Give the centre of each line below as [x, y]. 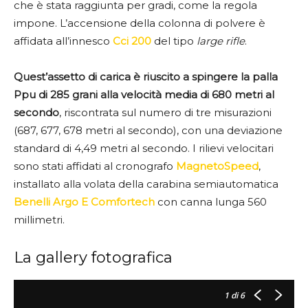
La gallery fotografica [93, 258]
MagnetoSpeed [217, 166]
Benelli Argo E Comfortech [84, 202]
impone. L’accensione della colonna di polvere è [140, 23]
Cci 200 [132, 41]
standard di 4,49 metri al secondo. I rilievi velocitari [144, 148]
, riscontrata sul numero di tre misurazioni [165, 113]
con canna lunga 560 [211, 202]
